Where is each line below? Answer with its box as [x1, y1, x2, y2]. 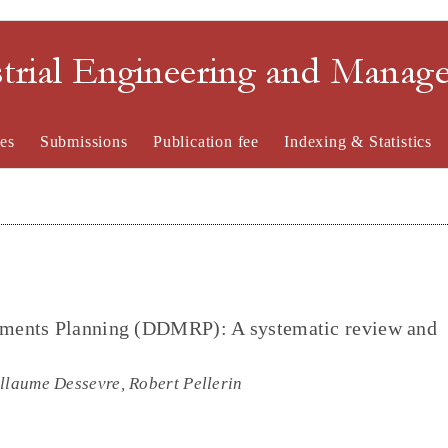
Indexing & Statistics [284, 133, 433, 150]
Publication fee [152, 133, 259, 150]
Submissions [39, 133, 128, 150]
